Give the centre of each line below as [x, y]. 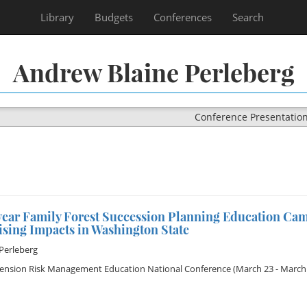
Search [248, 17]
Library [57, 17]
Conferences [183, 17]
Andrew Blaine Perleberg [153, 72]
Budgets [114, 17]
